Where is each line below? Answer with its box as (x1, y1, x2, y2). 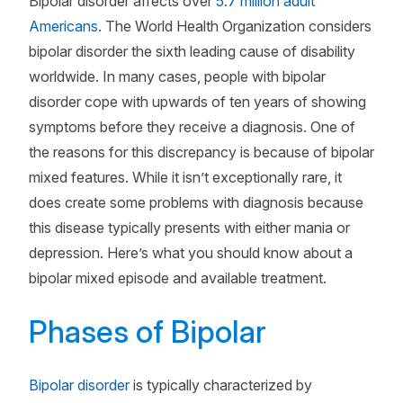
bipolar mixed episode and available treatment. (29, 269, 327, 287)
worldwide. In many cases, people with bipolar (29, 67, 326, 85)
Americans (29, 17, 98, 35)
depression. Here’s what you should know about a (29, 244, 353, 262)
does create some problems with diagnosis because (29, 193, 363, 211)
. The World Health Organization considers (98, 17, 372, 35)
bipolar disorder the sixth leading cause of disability (29, 42, 355, 60)
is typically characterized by (130, 376, 312, 394)
